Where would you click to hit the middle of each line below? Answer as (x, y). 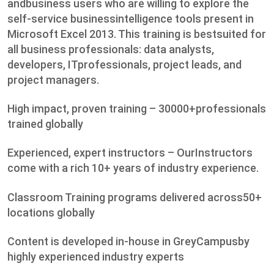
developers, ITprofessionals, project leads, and (124, 64)
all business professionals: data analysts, (111, 49)
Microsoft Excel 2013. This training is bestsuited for (137, 34)
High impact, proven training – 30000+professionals (137, 109)
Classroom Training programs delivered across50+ (135, 197)
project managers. (53, 80)
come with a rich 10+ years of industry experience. (133, 168)
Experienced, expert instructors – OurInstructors (130, 153)
